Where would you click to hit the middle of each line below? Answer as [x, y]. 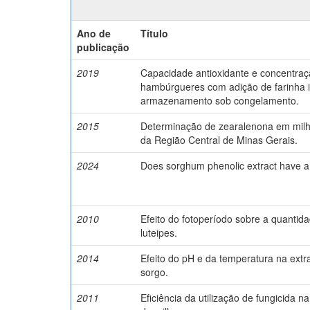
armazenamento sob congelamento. [220, 100]
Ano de [94, 33]
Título [154, 33]
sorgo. [154, 272]
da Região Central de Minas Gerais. [219, 139]
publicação [103, 47]
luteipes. [159, 232]
